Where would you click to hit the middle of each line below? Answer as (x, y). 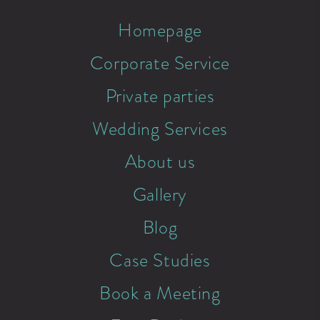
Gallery (160, 195)
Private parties (160, 96)
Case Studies (160, 260)
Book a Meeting (160, 293)
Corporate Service (160, 63)
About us (160, 162)
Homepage (160, 30)
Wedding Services (160, 129)
